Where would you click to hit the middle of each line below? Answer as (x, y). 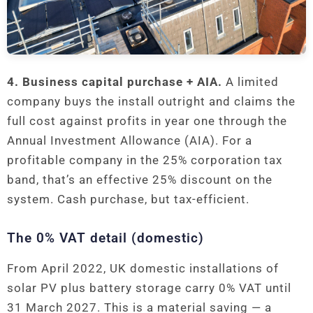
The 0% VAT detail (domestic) (105, 238)
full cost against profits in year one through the (147, 121)
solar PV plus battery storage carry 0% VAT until (149, 288)
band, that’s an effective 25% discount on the (140, 180)
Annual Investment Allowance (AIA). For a (130, 141)
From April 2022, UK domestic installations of (143, 269)
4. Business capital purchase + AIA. (115, 82)
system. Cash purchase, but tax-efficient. (128, 199)
